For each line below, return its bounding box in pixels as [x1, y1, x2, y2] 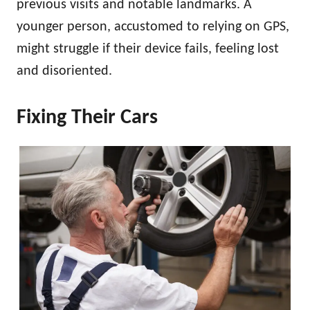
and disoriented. [17, 64, 112, 78]
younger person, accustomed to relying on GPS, [17, 19, 289, 34]
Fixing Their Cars [17, 107, 158, 129]
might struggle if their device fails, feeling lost [17, 42, 279, 56]
